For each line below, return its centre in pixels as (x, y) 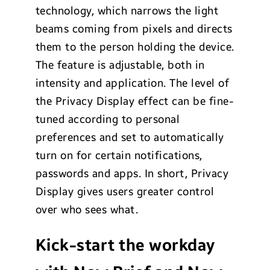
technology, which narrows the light (127, 11)
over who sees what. (87, 209)
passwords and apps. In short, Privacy (132, 173)
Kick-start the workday (125, 246)
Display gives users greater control (125, 191)
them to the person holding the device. (135, 47)
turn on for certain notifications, (119, 155)
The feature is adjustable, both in (120, 65)
